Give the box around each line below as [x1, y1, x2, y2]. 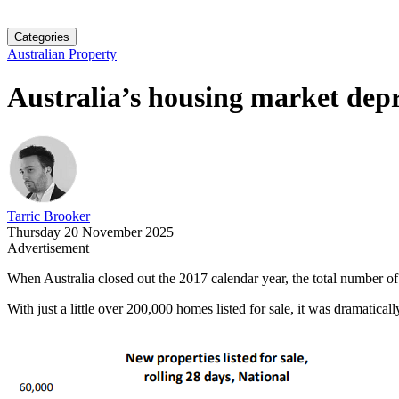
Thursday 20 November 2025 [7, 224, 174, 240]
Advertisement [7, 240, 89, 256]
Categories [14, 30, 69, 44]
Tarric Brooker [7, 208, 90, 224]
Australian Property [7, 46, 117, 61]
